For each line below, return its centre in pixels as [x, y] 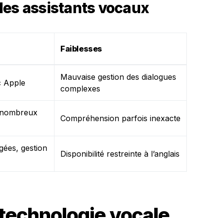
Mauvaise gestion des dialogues [118, 77]
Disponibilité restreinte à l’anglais [120, 154]
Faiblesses [81, 49]
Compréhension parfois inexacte [120, 118]
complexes [80, 89]
